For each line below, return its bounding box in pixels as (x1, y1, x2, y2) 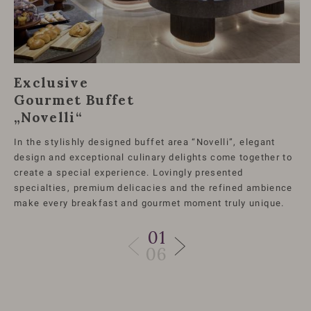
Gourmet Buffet (14, 91, 134, 109)
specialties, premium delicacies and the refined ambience (14, 183, 293, 194)
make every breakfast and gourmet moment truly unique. (14, 198, 285, 209)
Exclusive (14, 74, 89, 92)
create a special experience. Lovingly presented (14, 167, 244, 178)
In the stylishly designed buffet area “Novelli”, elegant (14, 137, 276, 148)
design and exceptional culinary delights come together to (14, 152, 292, 163)
